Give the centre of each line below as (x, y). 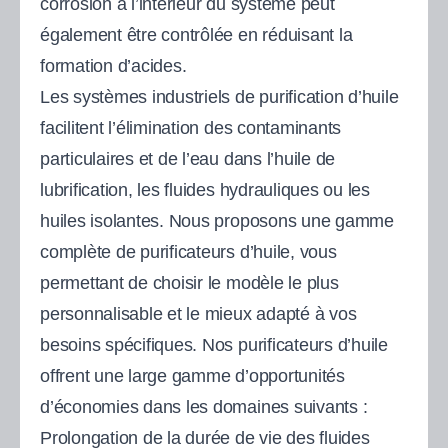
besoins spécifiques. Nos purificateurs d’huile (214, 344)
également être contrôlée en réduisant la (196, 34)
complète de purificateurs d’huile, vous (188, 251)
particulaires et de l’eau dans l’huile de (188, 158)
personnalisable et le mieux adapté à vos (198, 313)
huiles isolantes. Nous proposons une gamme (217, 220)
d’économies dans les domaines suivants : (204, 406)
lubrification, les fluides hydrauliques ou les (205, 189)
